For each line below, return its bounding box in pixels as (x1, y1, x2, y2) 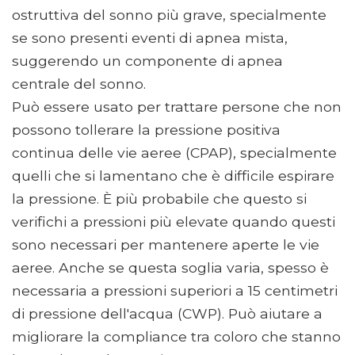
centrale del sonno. (12, 75, 146, 93)
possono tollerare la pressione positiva (12, 121, 281, 139)
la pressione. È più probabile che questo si (12, 190, 307, 208)
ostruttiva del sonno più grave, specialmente (12, 6, 326, 24)
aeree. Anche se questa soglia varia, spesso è (12, 259, 329, 277)
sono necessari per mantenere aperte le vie (12, 236, 319, 254)
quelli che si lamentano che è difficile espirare (12, 167, 334, 185)
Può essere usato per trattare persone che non (12, 98, 342, 116)
